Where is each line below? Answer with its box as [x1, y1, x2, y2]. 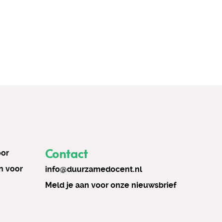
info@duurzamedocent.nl [45, 165, 142, 174]
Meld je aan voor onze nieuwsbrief [45, 180, 176, 190]
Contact [45, 145, 88, 162]
